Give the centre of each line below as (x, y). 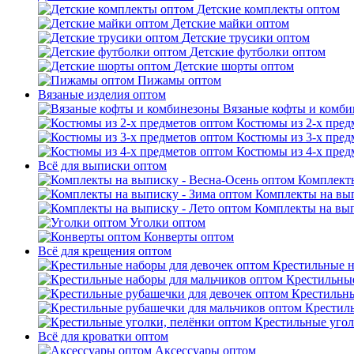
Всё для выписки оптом (102, 166)
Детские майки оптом (230, 23)
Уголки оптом (168, 222)
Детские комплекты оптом (268, 9)
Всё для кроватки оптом (103, 336)
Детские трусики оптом (246, 38)
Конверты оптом (189, 237)
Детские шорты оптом (234, 66)
